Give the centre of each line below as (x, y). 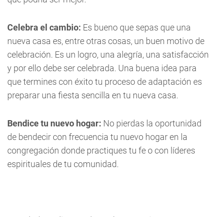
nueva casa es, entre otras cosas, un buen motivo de (106, 41)
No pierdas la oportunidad (152, 123)
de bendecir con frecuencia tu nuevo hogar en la (97, 137)
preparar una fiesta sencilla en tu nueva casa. (93, 95)
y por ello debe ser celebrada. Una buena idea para (102, 68)
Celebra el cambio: (45, 27)
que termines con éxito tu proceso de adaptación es (105, 82)
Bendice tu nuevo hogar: (55, 123)
